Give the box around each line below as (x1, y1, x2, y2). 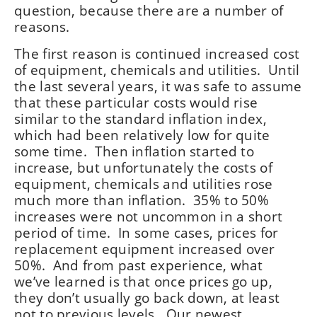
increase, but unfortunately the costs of (14, 158, 272, 176)
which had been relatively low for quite (14, 126, 270, 144)
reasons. (14, 18, 70, 35)
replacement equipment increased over (14, 240, 275, 258)
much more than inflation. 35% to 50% (14, 191, 270, 209)
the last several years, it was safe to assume (14, 77, 302, 95)
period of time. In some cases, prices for (14, 224, 279, 241)
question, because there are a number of (14, 1, 284, 19)
